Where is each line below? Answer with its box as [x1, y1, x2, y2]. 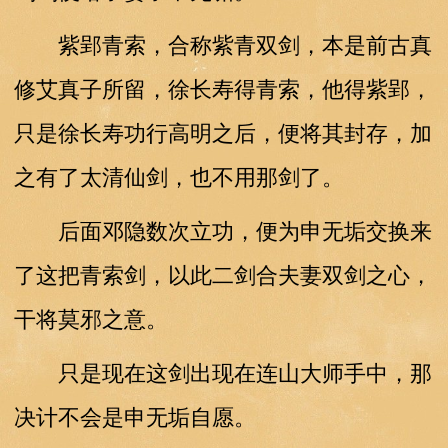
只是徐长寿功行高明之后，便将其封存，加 [13, 120, 432, 146]
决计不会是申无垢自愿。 [13, 404, 256, 430]
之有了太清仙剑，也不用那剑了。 [13, 164, 344, 190]
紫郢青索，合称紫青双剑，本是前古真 [13, 32, 432, 58]
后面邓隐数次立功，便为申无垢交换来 [13, 218, 432, 244]
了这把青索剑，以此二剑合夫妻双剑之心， [13, 262, 432, 288]
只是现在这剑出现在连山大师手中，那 [13, 360, 432, 386]
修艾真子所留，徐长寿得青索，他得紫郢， [13, 76, 432, 102]
